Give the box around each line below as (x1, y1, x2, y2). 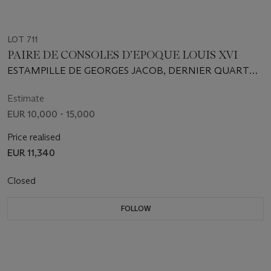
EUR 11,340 (7, 146, 55, 158)
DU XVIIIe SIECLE (7, 77, 85, 90)
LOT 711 (7, 33, 38, 45)
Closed (7, 174, 38, 186)
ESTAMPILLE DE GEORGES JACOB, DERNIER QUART (7, 64, 249, 76)
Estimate (7, 92, 44, 104)
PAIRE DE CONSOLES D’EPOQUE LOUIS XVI (7, 48, 238, 62)
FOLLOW (120, 203, 151, 213)
